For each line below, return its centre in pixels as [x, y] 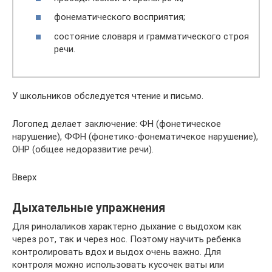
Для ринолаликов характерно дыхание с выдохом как [127, 226]
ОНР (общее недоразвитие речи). [83, 149]
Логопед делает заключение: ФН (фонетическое [117, 124]
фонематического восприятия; [120, 17]
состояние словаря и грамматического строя [151, 36]
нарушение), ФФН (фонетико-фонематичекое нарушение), [135, 136]
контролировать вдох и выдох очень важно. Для [117, 252]
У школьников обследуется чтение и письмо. [108, 96]
